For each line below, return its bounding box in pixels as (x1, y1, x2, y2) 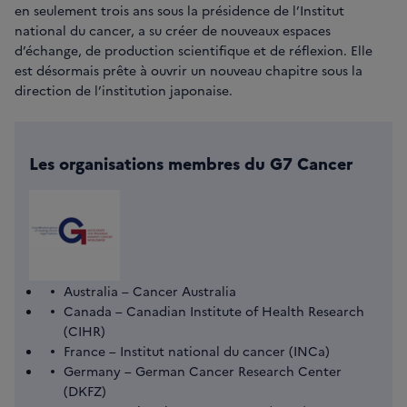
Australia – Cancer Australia (64, 282, 236, 301)
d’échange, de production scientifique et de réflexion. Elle (15, 41, 372, 60)
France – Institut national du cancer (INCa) (64, 342, 330, 361)
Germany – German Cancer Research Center (64, 362, 342, 381)
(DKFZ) (64, 382, 106, 401)
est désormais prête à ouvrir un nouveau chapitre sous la (15, 61, 362, 80)
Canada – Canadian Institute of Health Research (64, 302, 364, 321)
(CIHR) (64, 322, 105, 341)
